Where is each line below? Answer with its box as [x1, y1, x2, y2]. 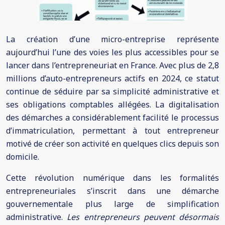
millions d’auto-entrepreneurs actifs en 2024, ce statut [6, 73, 219, 84]
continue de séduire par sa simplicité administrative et [6, 86, 219, 97]
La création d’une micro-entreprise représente [6, 34, 219, 45]
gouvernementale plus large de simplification [6, 198, 219, 209]
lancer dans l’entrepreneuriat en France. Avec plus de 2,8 [6, 60, 219, 71]
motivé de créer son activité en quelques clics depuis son [6, 138, 219, 149]
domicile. [6, 151, 39, 162]
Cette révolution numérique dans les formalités [6, 172, 219, 183]
